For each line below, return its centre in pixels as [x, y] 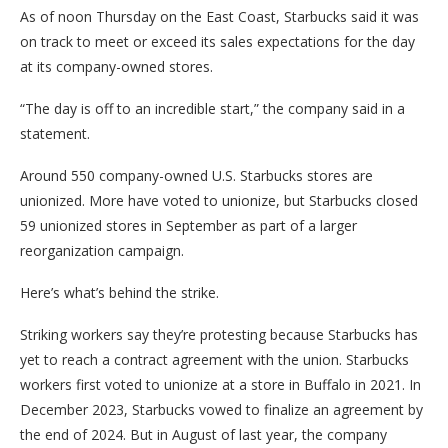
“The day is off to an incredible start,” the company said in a [212, 109]
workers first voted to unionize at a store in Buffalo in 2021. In [220, 385]
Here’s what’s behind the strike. [119, 293]
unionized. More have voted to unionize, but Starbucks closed [219, 201]
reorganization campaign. [102, 251]
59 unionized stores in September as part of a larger [188, 226]
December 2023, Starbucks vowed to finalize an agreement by [221, 410]
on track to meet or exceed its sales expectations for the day [217, 42]
